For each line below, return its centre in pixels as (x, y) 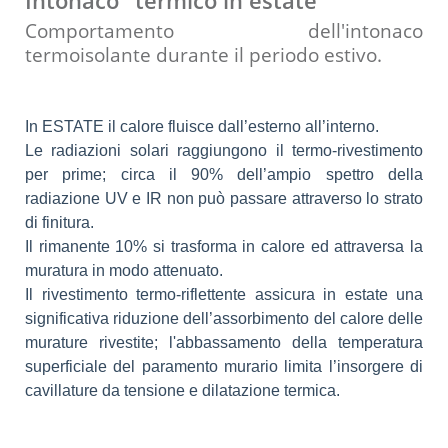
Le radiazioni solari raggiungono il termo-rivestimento (224, 151)
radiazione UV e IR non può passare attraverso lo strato (224, 199)
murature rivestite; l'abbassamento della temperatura (224, 343)
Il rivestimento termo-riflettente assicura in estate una (224, 295)
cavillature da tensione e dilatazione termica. (182, 391)
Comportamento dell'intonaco (224, 30)
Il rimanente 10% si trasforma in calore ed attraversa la (224, 247)
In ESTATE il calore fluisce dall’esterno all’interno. (204, 127)
